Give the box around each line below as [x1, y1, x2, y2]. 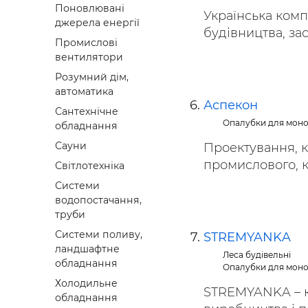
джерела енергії [55, 16, 140, 30]
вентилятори [55, 51, 123, 64]
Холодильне [55, 277, 118, 290]
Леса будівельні [223, 250, 291, 260]
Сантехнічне [55, 105, 118, 118]
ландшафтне [55, 243, 120, 256]
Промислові [55, 36, 118, 49]
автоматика [55, 85, 113, 98]
